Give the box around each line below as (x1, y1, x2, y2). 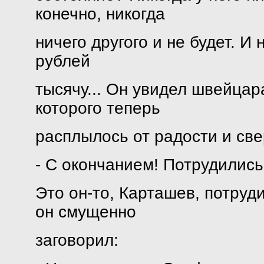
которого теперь (35, 99, 160, 117)
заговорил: (35, 231, 118, 249)
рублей (35, 52, 90, 70)
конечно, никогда (35, 5, 165, 23)
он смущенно (35, 203, 136, 221)
